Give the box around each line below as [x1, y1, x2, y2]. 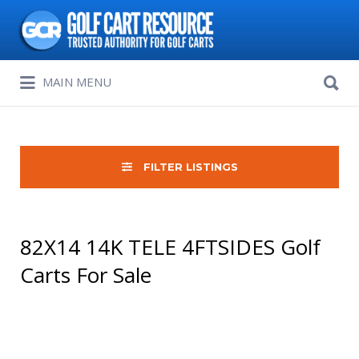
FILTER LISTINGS [139, 160, 238, 173]
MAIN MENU [42, 73, 111, 90]
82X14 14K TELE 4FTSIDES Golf [20, 232, 321, 261]
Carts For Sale [20, 260, 151, 289]
